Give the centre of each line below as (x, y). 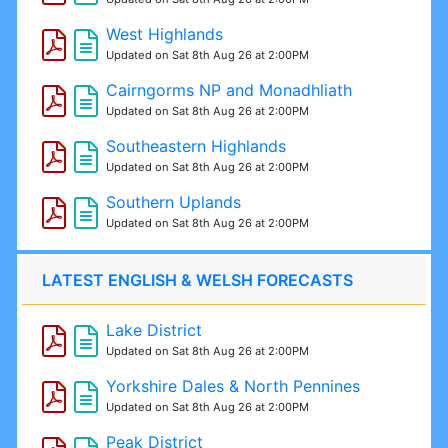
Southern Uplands (173, 201)
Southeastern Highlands (195, 145)
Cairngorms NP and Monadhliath (228, 89)
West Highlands (164, 33)
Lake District (153, 329)
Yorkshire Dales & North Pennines (232, 385)
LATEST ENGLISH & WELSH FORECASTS (197, 279)
